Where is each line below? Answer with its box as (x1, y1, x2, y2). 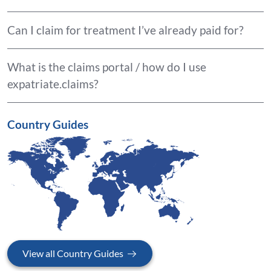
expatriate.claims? (7, 77, 99, 91)
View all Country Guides (22, 247, 123, 260)
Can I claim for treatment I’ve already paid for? (7, 23, 244, 38)
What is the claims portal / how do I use (7, 60, 206, 74)
